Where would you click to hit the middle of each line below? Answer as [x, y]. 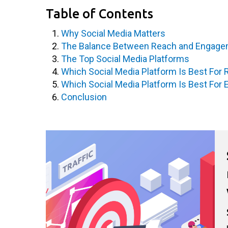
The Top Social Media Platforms [125, 59]
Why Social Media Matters [113, 33]
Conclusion [84, 97]
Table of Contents [99, 14]
